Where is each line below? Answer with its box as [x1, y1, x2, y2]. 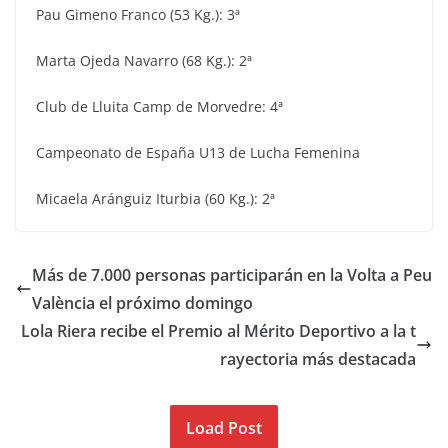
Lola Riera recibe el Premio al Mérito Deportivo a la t [21, 319, 416, 342]
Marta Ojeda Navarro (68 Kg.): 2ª [36, 50, 252, 70]
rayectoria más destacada [220, 347, 416, 370]
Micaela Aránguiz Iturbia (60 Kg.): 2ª [36, 188, 275, 208]
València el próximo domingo [32, 291, 253, 314]
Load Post [186, 417, 262, 440]
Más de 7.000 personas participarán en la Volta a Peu [32, 263, 432, 286]
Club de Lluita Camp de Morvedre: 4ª [36, 96, 283, 116]
